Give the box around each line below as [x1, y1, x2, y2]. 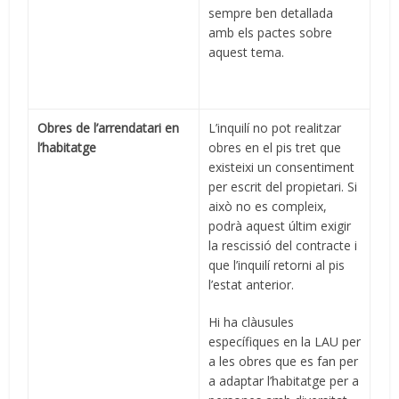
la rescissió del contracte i [208, 237, 358, 255]
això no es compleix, [208, 198, 328, 216]
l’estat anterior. [208, 276, 295, 294]
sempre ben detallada [208, 4, 334, 22]
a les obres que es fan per [208, 353, 359, 370]
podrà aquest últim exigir [208, 217, 352, 235]
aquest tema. [208, 44, 285, 61]
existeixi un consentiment [208, 159, 355, 176]
